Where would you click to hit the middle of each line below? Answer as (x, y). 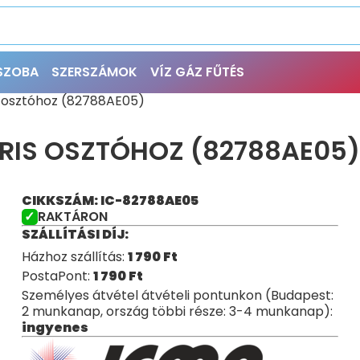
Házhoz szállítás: (74, 257)
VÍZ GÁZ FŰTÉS (197, 72)
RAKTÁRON (72, 217)
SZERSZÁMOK (94, 72)
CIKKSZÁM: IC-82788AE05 (110, 200)
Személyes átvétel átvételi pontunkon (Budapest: (177, 295)
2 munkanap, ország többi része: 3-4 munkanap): (177, 311)
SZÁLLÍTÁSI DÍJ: (75, 234)
